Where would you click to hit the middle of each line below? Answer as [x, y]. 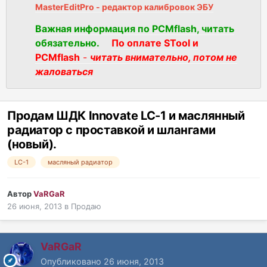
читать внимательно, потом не [164, 58]
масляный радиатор [80, 162]
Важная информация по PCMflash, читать [135, 29]
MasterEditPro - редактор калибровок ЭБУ [124, 7]
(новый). [32, 145]
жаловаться [64, 72]
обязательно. [67, 43]
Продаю [86, 207]
